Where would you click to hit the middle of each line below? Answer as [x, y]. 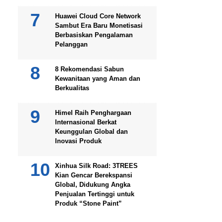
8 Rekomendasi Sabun [89, 69]
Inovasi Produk [78, 141]
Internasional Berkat [86, 122]
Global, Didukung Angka [93, 185]
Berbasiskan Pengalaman [94, 35]
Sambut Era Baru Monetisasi [99, 26]
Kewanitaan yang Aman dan [98, 79]
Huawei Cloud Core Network [98, 16]
